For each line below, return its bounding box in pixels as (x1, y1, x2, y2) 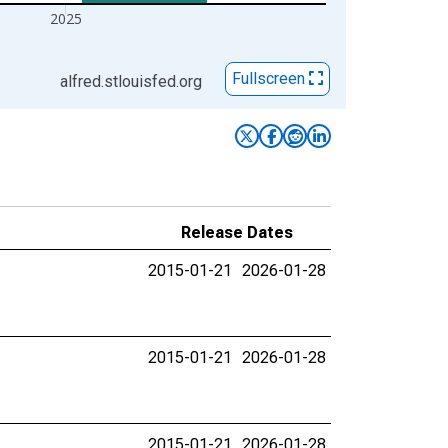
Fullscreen (232, 69, 309, 89)
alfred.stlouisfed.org (60, 72, 202, 91)
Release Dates (181, 223, 293, 242)
